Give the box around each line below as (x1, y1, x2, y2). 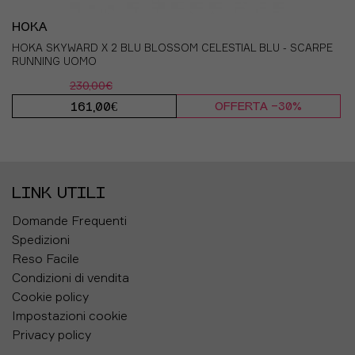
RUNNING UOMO (12, 55, 97, 67)
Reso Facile (12, 250, 79, 266)
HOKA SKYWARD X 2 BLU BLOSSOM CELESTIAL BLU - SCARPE (12, 41, 333, 54)
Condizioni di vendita (12, 269, 129, 285)
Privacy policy (12, 326, 91, 342)
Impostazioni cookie (12, 307, 128, 323)
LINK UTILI (12, 186, 105, 201)
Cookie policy (12, 288, 89, 304)
